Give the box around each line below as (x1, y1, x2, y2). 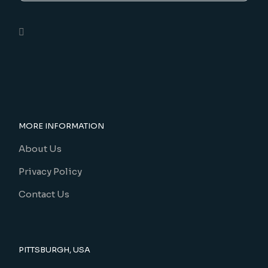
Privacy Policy (19, 166, 83, 178)
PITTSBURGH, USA (19, 245, 91, 255)
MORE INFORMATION (19, 121, 105, 132)
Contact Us (19, 188, 70, 200)
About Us (19, 143, 62, 155)
